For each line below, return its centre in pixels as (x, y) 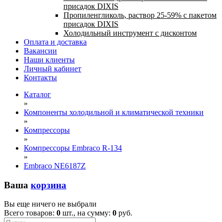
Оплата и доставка (55, 42)
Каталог (37, 94)
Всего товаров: (30, 213)
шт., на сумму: (86, 213)
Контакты (40, 78)
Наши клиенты (49, 60)
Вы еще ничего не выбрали (50, 204)
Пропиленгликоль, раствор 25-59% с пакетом (140, 15)
